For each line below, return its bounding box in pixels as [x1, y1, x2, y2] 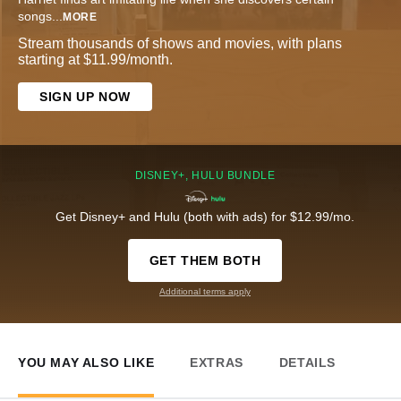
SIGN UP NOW [39, 90, 131, 105]
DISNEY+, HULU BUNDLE [134, 169, 276, 183]
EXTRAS [190, 355, 243, 371]
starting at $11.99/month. [18, 52, 173, 68]
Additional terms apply [159, 286, 251, 297]
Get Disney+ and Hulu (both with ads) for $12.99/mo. [55, 209, 354, 225]
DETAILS [278, 355, 337, 371]
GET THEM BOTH [149, 253, 261, 269]
